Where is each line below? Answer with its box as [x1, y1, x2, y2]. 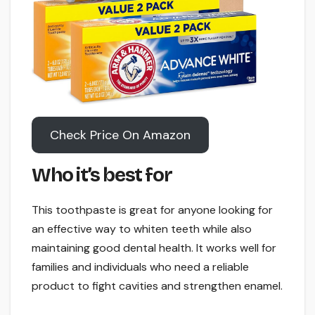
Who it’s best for [32, 162, 172, 187]
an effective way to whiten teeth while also [32, 221, 252, 236]
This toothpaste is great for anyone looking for [32, 202, 273, 217]
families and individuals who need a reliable [32, 259, 249, 274]
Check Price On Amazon [49, 126, 191, 143]
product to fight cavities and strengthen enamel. [32, 278, 283, 293]
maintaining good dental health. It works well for [32, 240, 276, 255]
